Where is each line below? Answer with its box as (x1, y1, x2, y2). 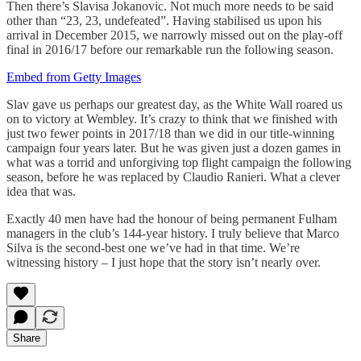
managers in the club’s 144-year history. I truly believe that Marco (6, 226, 339, 241)
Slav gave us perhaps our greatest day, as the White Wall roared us (6, 98, 342, 112)
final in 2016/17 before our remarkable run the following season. (6, 43, 337, 57)
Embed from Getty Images (6, 70, 141, 85)
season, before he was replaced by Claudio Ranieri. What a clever (6, 170, 340, 185)
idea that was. (6, 185, 76, 199)
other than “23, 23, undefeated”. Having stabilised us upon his (6, 14, 322, 28)
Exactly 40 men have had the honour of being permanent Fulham (6, 212, 337, 226)
